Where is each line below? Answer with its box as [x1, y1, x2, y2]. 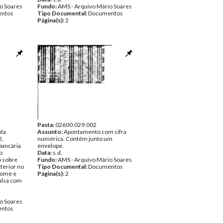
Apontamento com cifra [64, 128, 126, 135]
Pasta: [37, 121, 55, 128]
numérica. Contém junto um [37, 135, 112, 142]
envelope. [37, 142, 64, 149]
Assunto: [37, 128, 64, 135]
